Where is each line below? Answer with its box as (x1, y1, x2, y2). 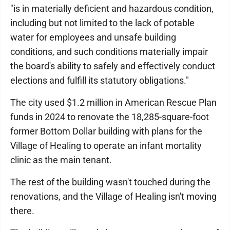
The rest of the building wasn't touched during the (10, 177, 210, 187)
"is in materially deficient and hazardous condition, (10, 3, 214, 14)
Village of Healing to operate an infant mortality (10, 140, 202, 151)
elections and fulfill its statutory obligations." (10, 75, 189, 86)
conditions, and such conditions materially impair (10, 46, 208, 57)
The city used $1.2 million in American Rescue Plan (10, 97, 217, 108)
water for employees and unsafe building (10, 32, 176, 43)
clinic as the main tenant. (10, 155, 112, 165)
